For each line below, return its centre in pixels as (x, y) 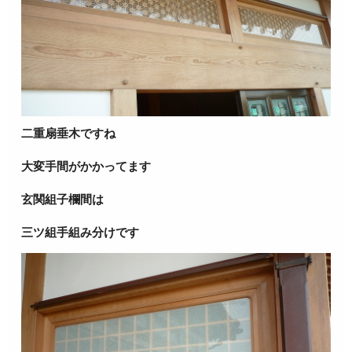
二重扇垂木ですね (69, 134)
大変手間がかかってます (86, 167)
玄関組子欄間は (63, 200)
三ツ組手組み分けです (81, 233)
